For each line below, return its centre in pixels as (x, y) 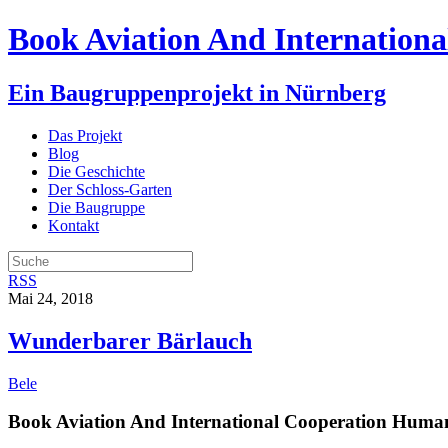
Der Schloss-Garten (110, 189)
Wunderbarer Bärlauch (130, 340)
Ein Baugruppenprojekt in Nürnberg (197, 92)
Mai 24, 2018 (50, 298)
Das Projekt (85, 135)
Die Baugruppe (96, 207)
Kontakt (73, 225)
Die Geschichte (96, 171)
